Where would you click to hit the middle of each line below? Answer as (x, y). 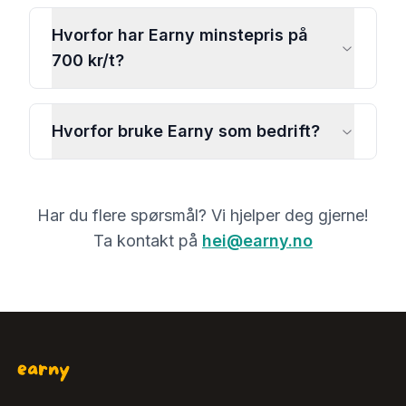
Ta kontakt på (145, 241)
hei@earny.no (257, 241)
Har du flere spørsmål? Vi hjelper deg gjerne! (203, 215)
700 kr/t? (88, 60)
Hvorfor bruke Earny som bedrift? (186, 131)
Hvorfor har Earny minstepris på (180, 35)
